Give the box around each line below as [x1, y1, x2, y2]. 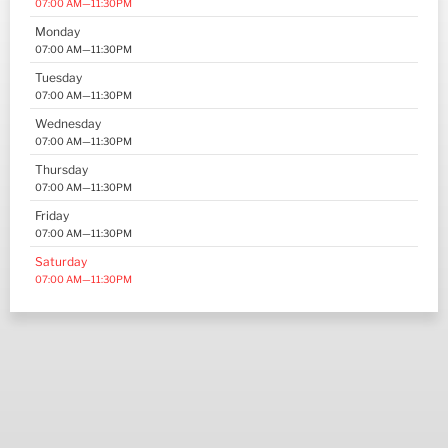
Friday [35, 208, 69, 224]
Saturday [35, 254, 87, 270]
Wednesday [35, 116, 101, 132]
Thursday [35, 162, 88, 178]
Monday [35, 24, 80, 40]
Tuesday [35, 70, 82, 86]
